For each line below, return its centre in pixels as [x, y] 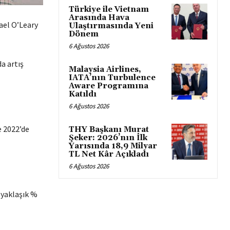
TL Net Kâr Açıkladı [109, 154]
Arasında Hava [99, 18]
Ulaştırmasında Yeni [111, 26]
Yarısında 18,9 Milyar [113, 146]
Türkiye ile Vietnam [109, 9]
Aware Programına [109, 86]
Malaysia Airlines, [105, 70]
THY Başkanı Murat [109, 130]
